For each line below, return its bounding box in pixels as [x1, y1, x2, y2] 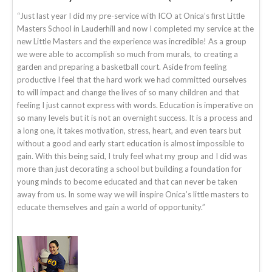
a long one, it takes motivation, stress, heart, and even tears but [17, 125, 241, 135]
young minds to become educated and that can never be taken [17, 176, 237, 186]
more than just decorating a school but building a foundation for [17, 163, 242, 174]
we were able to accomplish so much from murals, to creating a [17, 49, 238, 59]
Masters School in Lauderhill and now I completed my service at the [17, 23, 254, 33]
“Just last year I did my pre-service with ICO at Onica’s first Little [17, 10, 245, 21]
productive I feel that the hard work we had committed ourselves [17, 74, 246, 84]
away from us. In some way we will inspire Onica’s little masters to [17, 189, 249, 199]
